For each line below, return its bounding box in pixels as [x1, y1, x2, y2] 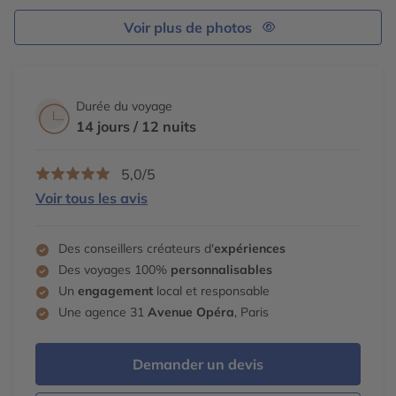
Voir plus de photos [124, 18, 252, 36]
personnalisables [171, 261, 272, 278]
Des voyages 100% [58, 261, 171, 278]
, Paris [234, 303, 269, 320]
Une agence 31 [58, 303, 148, 320]
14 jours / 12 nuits [76, 117, 196, 135]
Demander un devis [133, 354, 263, 373]
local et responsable [153, 282, 270, 299]
